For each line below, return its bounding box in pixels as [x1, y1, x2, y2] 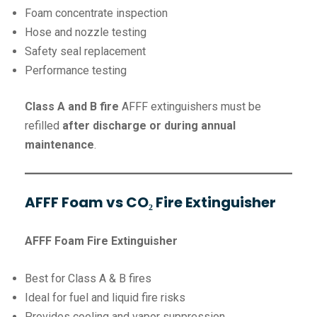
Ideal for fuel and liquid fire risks [25, 291, 185, 305]
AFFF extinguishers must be [122, 100, 261, 114]
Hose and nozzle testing [25, 25, 146, 40]
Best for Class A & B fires [25, 272, 151, 286]
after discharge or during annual [62, 119, 236, 133]
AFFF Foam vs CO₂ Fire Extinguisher [25, 192, 276, 213]
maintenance [25, 138, 94, 152]
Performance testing [25, 64, 127, 78]
